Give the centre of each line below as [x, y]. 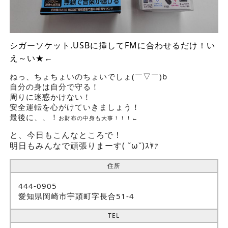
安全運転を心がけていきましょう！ [75, 107]
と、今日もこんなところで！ [66, 135]
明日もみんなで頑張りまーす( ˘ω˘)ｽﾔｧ [84, 145]
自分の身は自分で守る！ [54, 86]
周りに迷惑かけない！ [50, 96]
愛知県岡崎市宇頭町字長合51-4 [76, 196]
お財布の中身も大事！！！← [98, 118]
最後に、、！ [34, 117]
